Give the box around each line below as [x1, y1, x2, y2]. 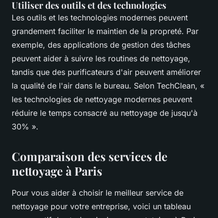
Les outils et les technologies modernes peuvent [12, 13, 188, 23]
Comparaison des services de [12, 148, 167, 164]
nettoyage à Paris [12, 163, 102, 179]
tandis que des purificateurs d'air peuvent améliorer [12, 67, 201, 77]
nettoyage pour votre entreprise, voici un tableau [12, 201, 191, 212]
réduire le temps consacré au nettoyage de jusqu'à [12, 108, 198, 118]
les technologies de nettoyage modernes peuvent [12, 94, 192, 105]
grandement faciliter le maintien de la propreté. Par [12, 26, 199, 36]
